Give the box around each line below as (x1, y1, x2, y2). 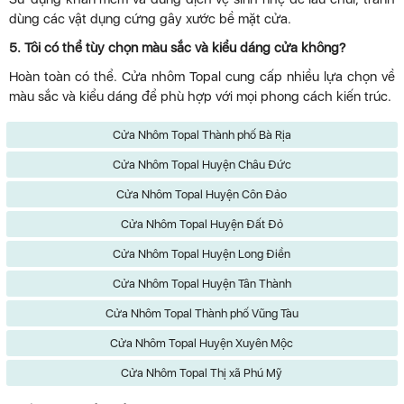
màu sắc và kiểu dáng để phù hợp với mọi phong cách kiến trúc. (9, 87, 391, 105)
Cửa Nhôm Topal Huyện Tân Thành (112, 276, 291, 290)
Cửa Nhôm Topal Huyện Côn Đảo (116, 187, 288, 201)
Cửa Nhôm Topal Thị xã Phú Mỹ (121, 365, 283, 380)
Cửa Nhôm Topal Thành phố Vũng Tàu (105, 306, 298, 320)
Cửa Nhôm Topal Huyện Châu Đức (112, 157, 291, 171)
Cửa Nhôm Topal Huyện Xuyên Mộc (110, 335, 294, 350)
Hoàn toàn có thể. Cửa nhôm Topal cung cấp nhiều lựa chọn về (9, 68, 395, 85)
